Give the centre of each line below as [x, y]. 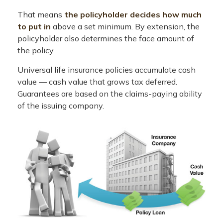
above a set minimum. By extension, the [125, 27]
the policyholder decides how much [133, 15]
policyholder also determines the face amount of [106, 39]
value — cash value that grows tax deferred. [97, 82]
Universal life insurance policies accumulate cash [107, 70]
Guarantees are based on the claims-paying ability [110, 94]
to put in [34, 27]
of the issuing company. [61, 106]
